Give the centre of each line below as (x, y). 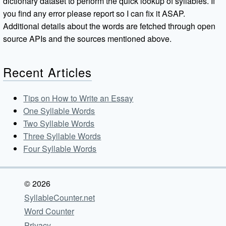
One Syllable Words (59, 111)
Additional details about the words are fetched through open (109, 26)
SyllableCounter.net (59, 197)
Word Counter (49, 211)
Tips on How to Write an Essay (78, 98)
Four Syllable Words (60, 149)
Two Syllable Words (59, 124)
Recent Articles (47, 72)
